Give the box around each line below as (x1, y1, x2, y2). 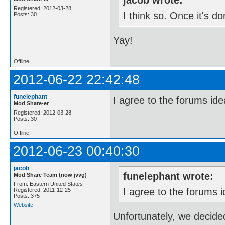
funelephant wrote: (123, 170, 214, 182)
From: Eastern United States (14, 181, 83, 187)
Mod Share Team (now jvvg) (14, 172, 87, 178)
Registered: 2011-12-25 (14, 187, 71, 193)
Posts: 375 (14, 193, 40, 199)
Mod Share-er (14, 100, 49, 107)
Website (14, 202, 33, 208)
